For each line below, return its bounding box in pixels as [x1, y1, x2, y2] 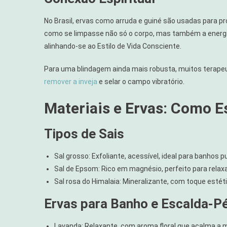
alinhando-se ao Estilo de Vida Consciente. [44, 42, 181, 50]
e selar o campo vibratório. [97, 77, 184, 86]
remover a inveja [44, 77, 97, 86]
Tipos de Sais [44, 126, 124, 141]
